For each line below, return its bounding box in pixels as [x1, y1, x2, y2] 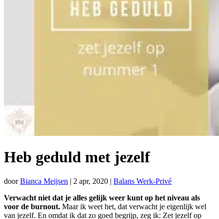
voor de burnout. [4, 202, 60, 211]
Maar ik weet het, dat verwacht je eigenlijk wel [60, 202, 206, 211]
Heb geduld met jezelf [4, 148, 150, 166]
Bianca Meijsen [20, 176, 68, 185]
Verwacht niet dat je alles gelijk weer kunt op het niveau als [4, 193, 200, 202]
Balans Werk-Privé [113, 176, 172, 185]
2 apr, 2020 [73, 176, 108, 185]
